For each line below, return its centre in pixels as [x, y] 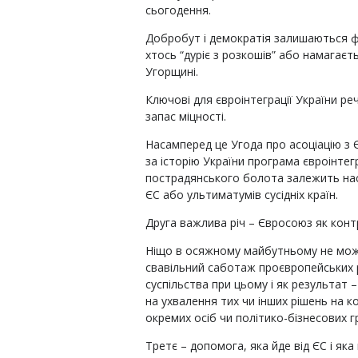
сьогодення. [178, 10]
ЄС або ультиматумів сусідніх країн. [242, 195]
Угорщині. [172, 72]
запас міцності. [186, 116]
